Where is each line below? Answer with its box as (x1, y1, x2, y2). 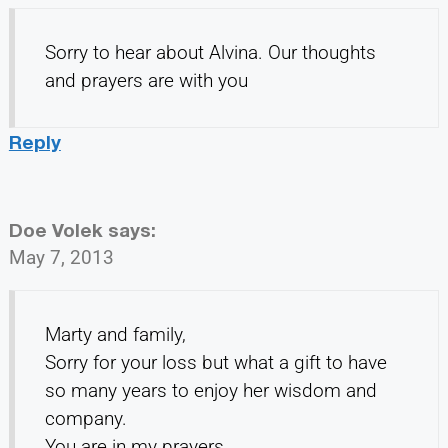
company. (44, 406, 127, 430)
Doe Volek (8, 217, 103, 241)
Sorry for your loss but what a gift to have (44, 350, 387, 374)
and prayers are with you (44, 68, 248, 92)
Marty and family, (44, 322, 186, 346)
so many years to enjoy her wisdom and (44, 378, 377, 402)
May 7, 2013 (8, 245, 114, 269)
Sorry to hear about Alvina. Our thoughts (44, 40, 376, 64)
